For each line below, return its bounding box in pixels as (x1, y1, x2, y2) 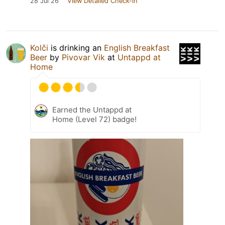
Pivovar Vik (62, 52, 105, 62)
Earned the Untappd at (52, 104, 132, 115)
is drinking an (48, 42, 104, 53)
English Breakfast (104, 42, 170, 53)
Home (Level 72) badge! (52, 114, 137, 124)
